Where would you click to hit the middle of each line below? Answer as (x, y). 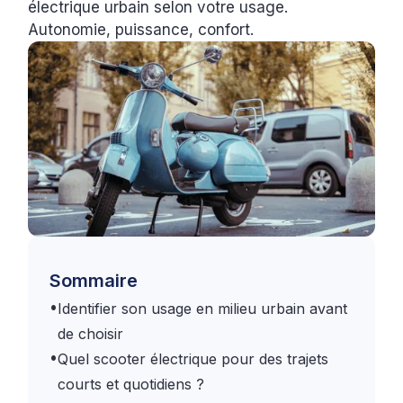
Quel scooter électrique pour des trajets (193, 358)
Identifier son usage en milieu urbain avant (203, 308)
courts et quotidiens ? (131, 384)
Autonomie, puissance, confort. (141, 30)
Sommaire (94, 280)
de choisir (91, 333)
